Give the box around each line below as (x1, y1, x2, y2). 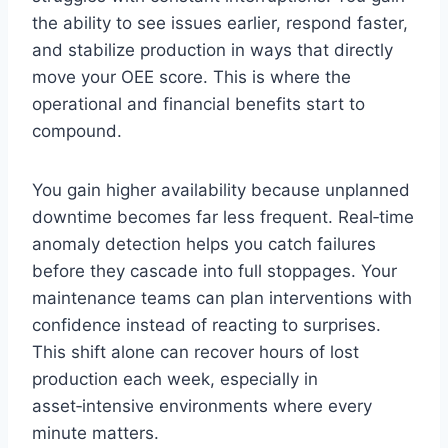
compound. (32, 121, 122, 142)
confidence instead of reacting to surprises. (32, 315, 381, 336)
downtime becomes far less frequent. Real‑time (32, 207, 414, 228)
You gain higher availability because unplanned (32, 180, 410, 201)
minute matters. (32, 423, 159, 444)
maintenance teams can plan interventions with (32, 288, 412, 309)
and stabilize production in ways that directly (32, 40, 393, 61)
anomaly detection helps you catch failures (32, 234, 376, 255)
